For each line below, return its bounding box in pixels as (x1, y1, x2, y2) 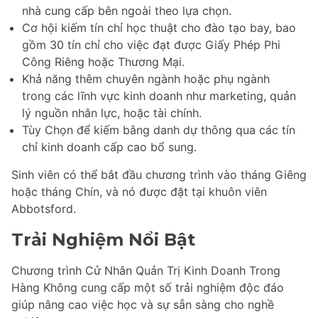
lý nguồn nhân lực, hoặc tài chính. (22, 105, 202, 120)
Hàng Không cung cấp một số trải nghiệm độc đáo (11, 280, 284, 295)
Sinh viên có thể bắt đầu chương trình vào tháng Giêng (11, 167, 307, 182)
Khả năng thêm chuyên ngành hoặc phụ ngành (22, 71, 270, 86)
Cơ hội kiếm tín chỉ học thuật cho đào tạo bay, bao (22, 20, 296, 35)
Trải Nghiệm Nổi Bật (11, 229, 195, 250)
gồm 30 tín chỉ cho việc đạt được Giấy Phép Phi (22, 37, 280, 52)
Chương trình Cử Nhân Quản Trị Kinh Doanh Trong (11, 263, 280, 278)
